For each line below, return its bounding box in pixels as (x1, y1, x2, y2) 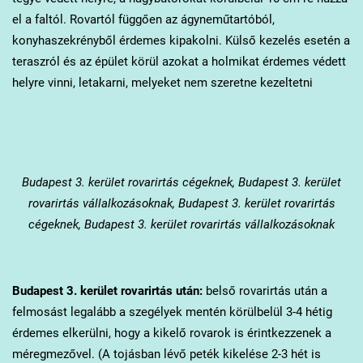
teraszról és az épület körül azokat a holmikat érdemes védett (11, 54, 346, 70)
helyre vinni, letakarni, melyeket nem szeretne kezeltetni (11, 75, 313, 91)
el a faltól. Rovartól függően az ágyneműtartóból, (11, 12, 275, 28)
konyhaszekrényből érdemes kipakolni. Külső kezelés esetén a (11, 33, 350, 49)
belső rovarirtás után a (202, 284, 327, 299)
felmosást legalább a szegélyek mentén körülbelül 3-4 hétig (11, 305, 332, 320)
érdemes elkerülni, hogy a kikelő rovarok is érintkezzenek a (11, 326, 331, 341)
